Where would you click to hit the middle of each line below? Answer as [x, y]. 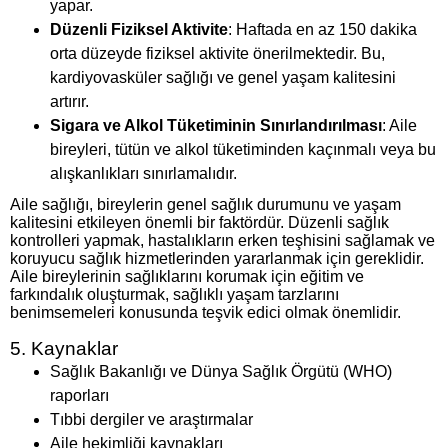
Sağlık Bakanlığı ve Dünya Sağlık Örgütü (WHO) [221, 372]
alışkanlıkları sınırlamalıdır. [143, 174]
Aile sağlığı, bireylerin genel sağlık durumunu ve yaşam [205, 205]
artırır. [69, 102]
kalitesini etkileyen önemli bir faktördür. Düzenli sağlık [199, 223]
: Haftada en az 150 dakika [322, 30]
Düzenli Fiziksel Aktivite [139, 30]
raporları [79, 396]
